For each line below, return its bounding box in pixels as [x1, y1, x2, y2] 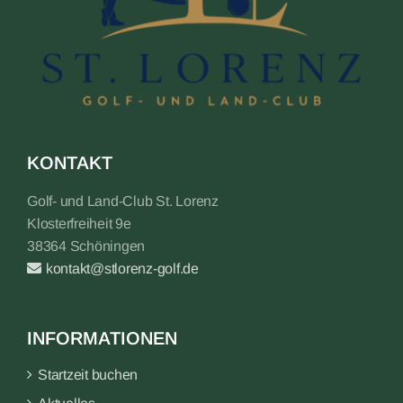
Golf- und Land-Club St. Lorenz [27, 193, 219, 209]
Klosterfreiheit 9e [27, 216, 131, 231]
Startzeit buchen [38, 367, 139, 382]
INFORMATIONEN [27, 328, 177, 348]
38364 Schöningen [27, 238, 146, 254]
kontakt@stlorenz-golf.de [45, 261, 200, 276]
